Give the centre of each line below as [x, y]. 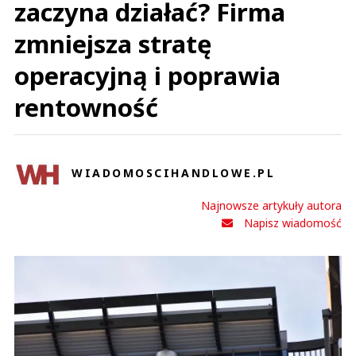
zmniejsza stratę [113, 44]
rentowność [86, 107]
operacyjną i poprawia [147, 75]
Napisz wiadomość [293, 223]
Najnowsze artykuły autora [271, 205]
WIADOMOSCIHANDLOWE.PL [174, 172]
